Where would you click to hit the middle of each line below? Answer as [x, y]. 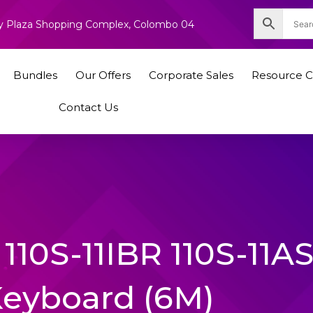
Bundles [35, 75]
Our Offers [103, 75]
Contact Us [88, 107]
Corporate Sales [191, 75]
